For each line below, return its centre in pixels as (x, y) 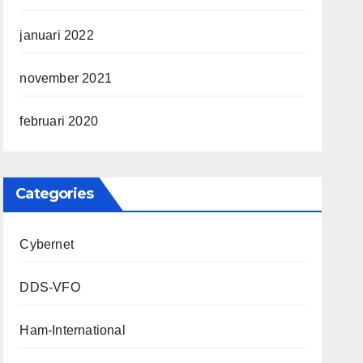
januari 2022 (57, 35)
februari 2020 (59, 121)
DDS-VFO (50, 287)
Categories (55, 194)
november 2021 (66, 78)
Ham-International (73, 330)
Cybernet (47, 244)
